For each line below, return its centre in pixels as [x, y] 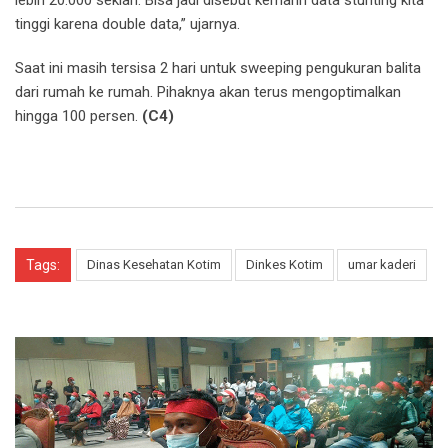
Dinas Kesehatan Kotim [154, 264]
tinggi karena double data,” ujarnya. [127, 23]
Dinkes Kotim [284, 264]
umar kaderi [382, 264]
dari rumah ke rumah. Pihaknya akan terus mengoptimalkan [208, 91]
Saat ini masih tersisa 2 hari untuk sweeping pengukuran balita [218, 67]
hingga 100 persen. [78, 115]
